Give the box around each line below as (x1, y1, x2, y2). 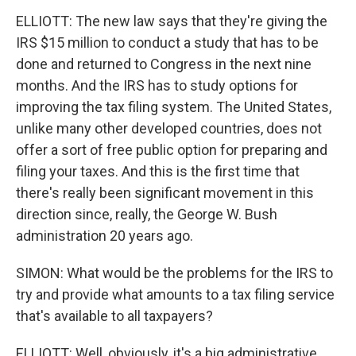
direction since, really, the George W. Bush (16, 206, 277, 222)
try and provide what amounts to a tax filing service (16, 286, 335, 303)
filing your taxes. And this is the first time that (16, 163, 300, 180)
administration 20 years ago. (16, 227, 193, 244)
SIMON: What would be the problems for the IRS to (16, 265, 333, 281)
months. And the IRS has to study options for (16, 77, 298, 94)
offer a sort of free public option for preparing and (16, 141, 327, 158)
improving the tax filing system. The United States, (16, 99, 331, 115)
